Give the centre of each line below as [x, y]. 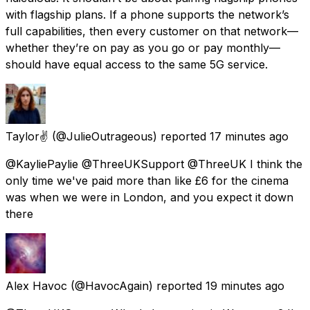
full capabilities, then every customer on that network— [152, 31]
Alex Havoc [36, 285]
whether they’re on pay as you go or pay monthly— [143, 47]
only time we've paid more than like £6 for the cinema [147, 180]
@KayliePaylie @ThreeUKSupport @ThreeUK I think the [154, 164]
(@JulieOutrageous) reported [129, 136]
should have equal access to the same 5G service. [137, 64]
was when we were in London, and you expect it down [149, 197]
